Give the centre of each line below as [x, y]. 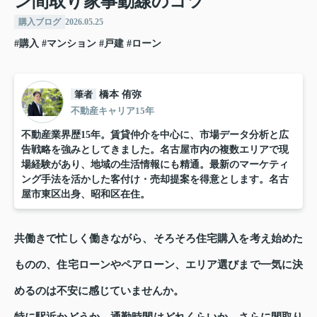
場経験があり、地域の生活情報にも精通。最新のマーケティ [155, 165]
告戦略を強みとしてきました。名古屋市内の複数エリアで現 [155, 150]
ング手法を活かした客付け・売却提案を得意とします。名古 [155, 180]
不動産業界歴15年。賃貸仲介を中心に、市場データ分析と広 [155, 135]
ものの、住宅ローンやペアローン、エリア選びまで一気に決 [158, 265]
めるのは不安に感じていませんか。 [99, 291]
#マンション [69, 44]
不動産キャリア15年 [113, 110]
